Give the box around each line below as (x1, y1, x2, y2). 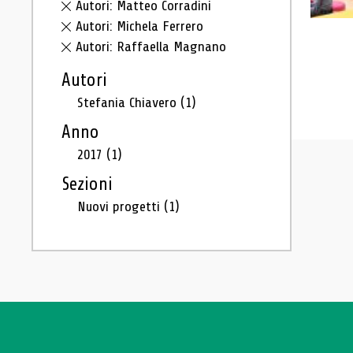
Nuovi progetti (77, 199, 164, 214)
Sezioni (61, 174, 113, 195)
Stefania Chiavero (77, 95, 180, 110)
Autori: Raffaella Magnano (76, 39, 226, 54)
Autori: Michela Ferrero (76, 18, 203, 34)
